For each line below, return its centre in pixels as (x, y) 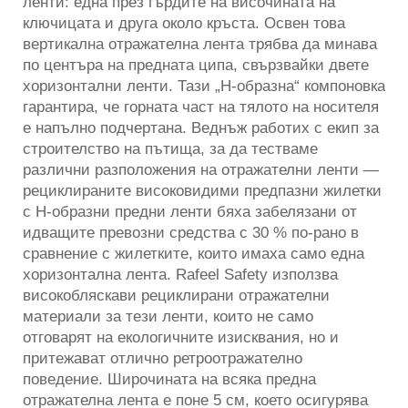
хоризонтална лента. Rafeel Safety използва (180, 274)
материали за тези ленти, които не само (168, 316)
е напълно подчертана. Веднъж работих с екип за (201, 127)
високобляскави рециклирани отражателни (176, 295)
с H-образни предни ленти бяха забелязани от (190, 211)
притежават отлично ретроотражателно (163, 358)
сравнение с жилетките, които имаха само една (194, 253)
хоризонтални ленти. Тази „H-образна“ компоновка (204, 86)
